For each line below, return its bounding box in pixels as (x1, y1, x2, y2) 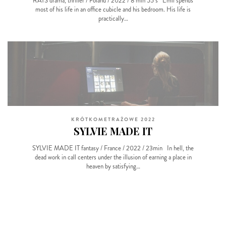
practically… (98, 13, 128, 23)
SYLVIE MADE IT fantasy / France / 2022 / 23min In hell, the (32, 143, 194, 153)
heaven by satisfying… (86, 161, 140, 171)
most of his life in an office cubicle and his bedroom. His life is (35, 4, 191, 14)
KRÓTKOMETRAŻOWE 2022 (71, 115, 155, 123)
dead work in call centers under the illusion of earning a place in (34, 152, 192, 162)
